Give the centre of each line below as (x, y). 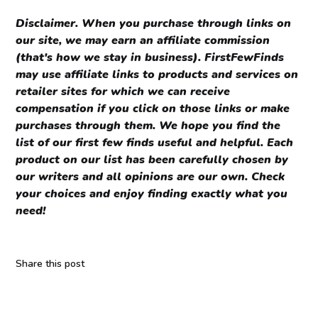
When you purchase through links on (187, 23)
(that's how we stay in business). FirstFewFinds (150, 57)
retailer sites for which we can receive (123, 91)
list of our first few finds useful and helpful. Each (155, 142)
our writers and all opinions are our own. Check (150, 176)
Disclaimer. (49, 23)
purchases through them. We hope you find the (148, 125)
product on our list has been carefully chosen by (152, 159)
